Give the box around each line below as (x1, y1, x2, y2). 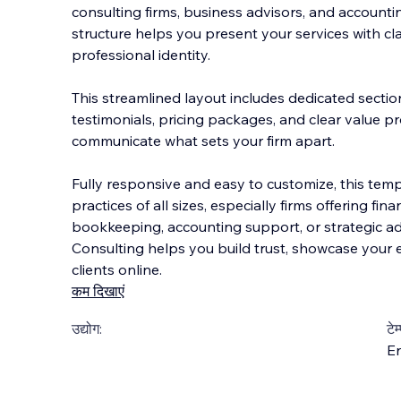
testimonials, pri (72, 110, 176, 128)
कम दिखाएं (72, 282, 124, 300)
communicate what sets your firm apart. (72, 132, 335, 149)
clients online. (72, 260, 162, 278)
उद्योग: (72, 320, 102, 337)
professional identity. (72, 46, 210, 64)
